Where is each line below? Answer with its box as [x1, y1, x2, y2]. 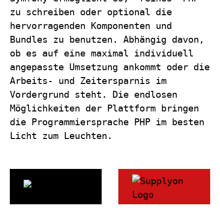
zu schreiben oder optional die [10, 7, 172, 18]
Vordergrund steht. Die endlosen [10, 89, 178, 100]
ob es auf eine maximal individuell [10, 48, 194, 59]
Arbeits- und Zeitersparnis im [10, 76, 167, 86]
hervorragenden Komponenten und [10, 21, 172, 31]
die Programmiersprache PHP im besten [10, 117, 205, 128]
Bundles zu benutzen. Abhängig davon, [10, 34, 205, 45]
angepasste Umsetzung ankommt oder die [10, 62, 210, 73]
